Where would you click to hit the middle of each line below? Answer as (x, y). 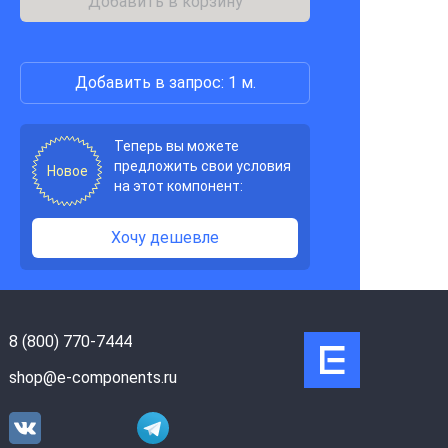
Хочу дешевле (165, 237)
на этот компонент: (178, 186)
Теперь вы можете (176, 146)
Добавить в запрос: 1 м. (165, 82)
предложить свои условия (202, 166)
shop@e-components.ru (93, 377)
